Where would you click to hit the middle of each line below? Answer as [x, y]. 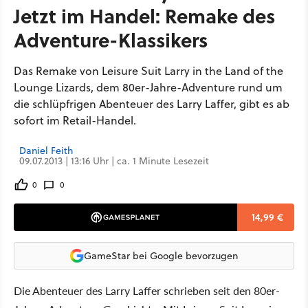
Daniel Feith [46, 151]
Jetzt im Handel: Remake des [144, 15]
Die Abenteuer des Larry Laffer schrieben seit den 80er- [147, 290]
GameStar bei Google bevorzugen [161, 255]
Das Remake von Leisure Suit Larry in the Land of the [148, 71]
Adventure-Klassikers [111, 40]
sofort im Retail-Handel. [75, 120]
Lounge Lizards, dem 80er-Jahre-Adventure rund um [148, 87]
